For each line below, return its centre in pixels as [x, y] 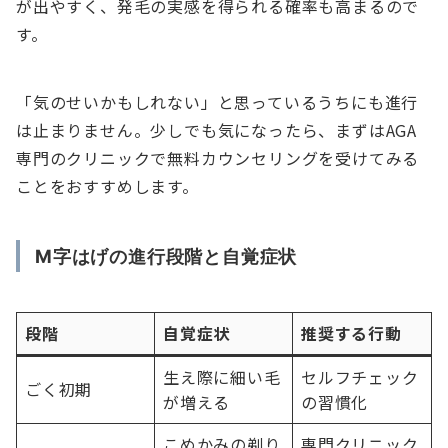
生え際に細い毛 [222, 377]
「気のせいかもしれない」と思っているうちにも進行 [217, 102]
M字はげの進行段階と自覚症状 [166, 256]
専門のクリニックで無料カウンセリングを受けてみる [218, 158]
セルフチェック [360, 377]
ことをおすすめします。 [107, 186]
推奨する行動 [351, 333]
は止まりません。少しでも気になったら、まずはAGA [216, 130]
